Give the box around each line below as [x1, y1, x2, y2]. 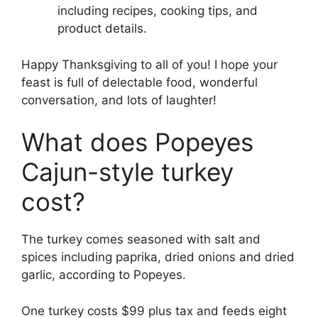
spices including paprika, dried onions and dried [21, 250, 295, 265]
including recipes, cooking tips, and [57, 4, 258, 18]
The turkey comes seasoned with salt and [21, 232, 261, 247]
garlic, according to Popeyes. [21, 268, 186, 283]
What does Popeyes [21, 127, 253, 158]
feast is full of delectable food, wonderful [21, 75, 258, 89]
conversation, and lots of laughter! [21, 92, 216, 107]
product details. [57, 21, 147, 36]
